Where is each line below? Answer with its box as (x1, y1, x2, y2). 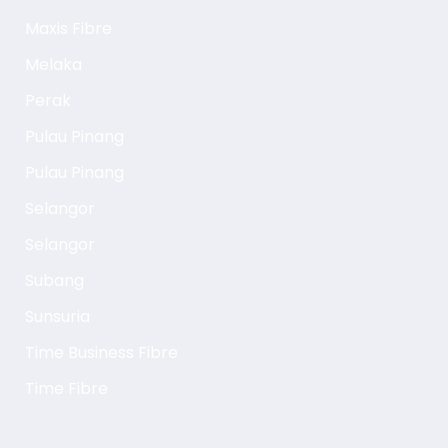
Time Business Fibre (24, 340, 178, 364)
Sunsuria (24, 304, 90, 328)
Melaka (24, 52, 82, 76)
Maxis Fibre (24, 16, 112, 40)
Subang (24, 268, 84, 292)
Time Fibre (24, 376, 108, 400)
